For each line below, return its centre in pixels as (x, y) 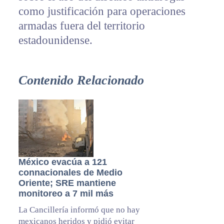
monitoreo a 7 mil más (66, 194)
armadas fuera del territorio (81, 26)
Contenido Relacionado (81, 80)
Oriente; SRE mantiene (67, 183)
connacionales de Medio (70, 173)
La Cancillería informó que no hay (79, 210)
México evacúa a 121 (62, 162)
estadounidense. (55, 40)
